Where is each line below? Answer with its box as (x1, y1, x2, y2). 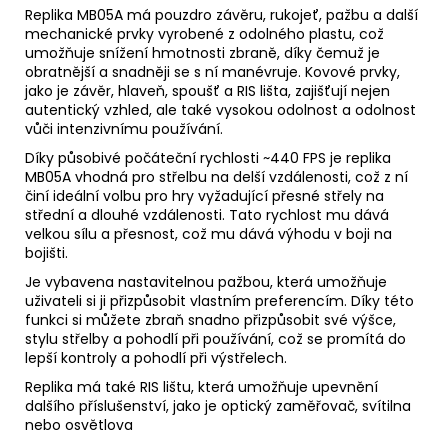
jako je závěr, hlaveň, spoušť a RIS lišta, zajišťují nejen (25, 80, 390, 101)
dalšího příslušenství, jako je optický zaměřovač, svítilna (25, 395, 411, 416)
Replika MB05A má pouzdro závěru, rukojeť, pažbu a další (25, 4, 418, 25)
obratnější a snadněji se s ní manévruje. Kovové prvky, (25, 61, 400, 82)
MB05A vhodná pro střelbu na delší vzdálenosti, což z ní (25, 166, 408, 187)
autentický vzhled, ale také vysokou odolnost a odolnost (25, 99, 416, 120)
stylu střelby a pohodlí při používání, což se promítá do (25, 328, 406, 349)
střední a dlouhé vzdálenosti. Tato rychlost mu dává (25, 204, 389, 225)
